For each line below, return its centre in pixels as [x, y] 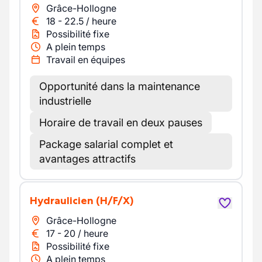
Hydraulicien [65, 201]
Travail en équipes [86, 60]
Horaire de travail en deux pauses [121, 123]
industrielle [65, 101]
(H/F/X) [115, 201]
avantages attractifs [87, 159]
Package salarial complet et [106, 144]
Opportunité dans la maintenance [120, 86]
